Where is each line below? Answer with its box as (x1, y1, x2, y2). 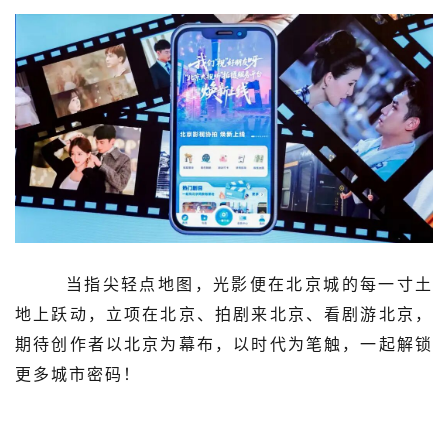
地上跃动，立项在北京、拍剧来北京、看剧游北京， (15, 305, 433, 323)
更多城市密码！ (15, 365, 141, 383)
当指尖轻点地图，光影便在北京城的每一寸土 (15, 275, 433, 293)
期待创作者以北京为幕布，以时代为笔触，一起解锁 (15, 335, 433, 353)
